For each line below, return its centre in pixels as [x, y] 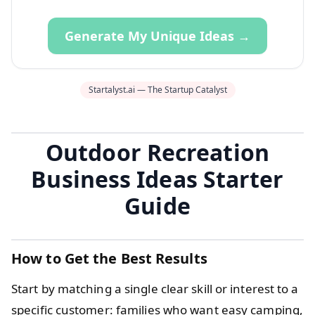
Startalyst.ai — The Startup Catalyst [157, 89]
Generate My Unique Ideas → [157, 36]
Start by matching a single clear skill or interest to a [155, 288]
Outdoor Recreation [157, 152]
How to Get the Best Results [109, 258]
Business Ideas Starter [157, 179]
